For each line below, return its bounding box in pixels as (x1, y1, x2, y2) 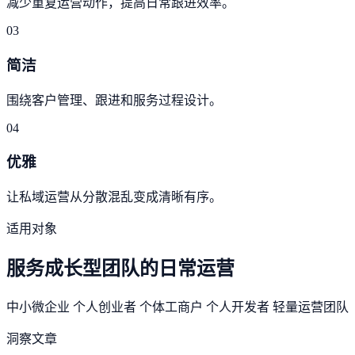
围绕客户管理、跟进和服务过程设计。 (6, 93, 222, 107)
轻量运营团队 (273, 300, 349, 314)
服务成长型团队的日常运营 (6, 258, 235, 279)
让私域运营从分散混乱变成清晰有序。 (6, 190, 222, 204)
